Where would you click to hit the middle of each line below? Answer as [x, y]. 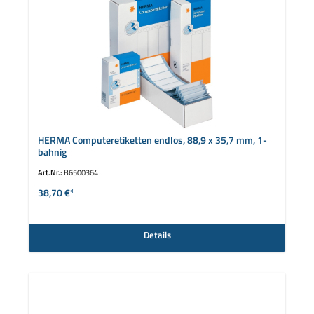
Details [157, 235]
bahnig [52, 152]
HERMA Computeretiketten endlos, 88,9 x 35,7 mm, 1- [152, 141]
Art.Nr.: [50, 172]
